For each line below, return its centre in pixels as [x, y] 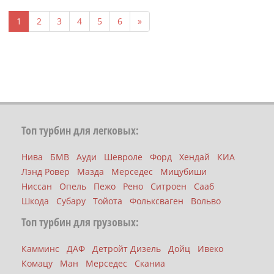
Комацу [37, 263]
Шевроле [123, 157]
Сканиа [150, 263]
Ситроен [168, 186]
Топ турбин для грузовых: [80, 222]
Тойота [108, 201]
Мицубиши [183, 171]
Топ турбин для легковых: [80, 130]
